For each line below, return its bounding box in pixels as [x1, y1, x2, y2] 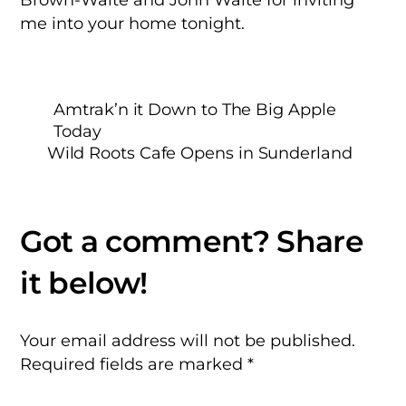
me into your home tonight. [20, 13, 246, 33]
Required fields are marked [20, 354, 248, 374]
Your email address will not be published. [20, 331, 356, 351]
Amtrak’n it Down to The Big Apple [53, 99, 336, 119]
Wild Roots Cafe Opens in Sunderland [46, 142, 353, 162]
